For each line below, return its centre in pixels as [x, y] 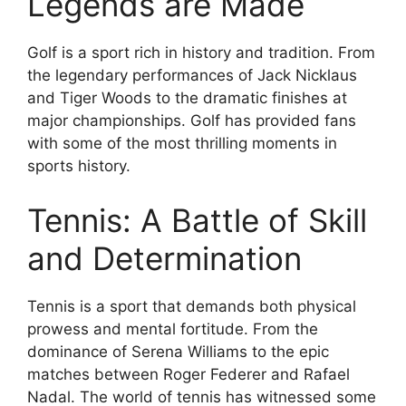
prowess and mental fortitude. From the [173, 329]
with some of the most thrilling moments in [182, 144]
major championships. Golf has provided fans [192, 121]
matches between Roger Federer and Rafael [188, 374]
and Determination [164, 258]
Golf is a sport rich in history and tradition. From [201, 53]
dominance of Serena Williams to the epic [178, 351]
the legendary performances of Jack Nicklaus [192, 76]
